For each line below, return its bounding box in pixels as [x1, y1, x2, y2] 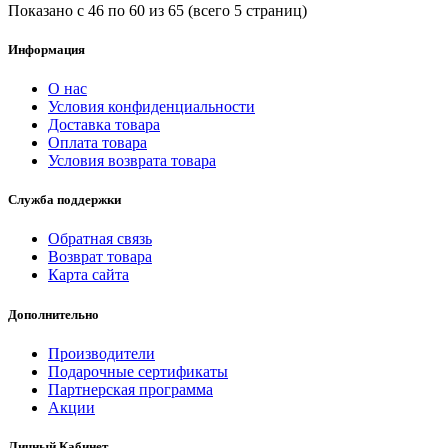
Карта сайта [48, 266, 129, 284]
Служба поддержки [8, 192, 121, 208]
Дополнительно [8, 306, 99, 322]
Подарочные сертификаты [48, 362, 228, 380]
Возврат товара [48, 248, 152, 266]
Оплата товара [48, 134, 147, 152]
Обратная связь [48, 230, 152, 248]
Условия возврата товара [48, 152, 216, 170]
